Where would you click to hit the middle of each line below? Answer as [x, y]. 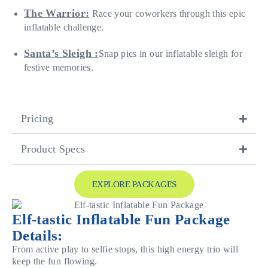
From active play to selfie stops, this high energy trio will [125, 249]
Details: [37, 235]
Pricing [37, 119]
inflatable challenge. [64, 28]
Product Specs [53, 149]
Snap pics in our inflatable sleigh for [170, 54]
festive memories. [59, 68]
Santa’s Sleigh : [61, 54]
